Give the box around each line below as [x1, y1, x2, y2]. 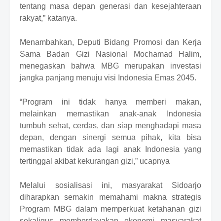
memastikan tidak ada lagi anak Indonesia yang [20, 145, 201, 153]
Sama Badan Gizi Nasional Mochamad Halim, [20, 49, 201, 58]
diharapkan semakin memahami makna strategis [20, 192, 201, 201]
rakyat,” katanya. [20, 13, 77, 22]
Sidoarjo [162, 181, 201, 189]
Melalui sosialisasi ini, [20, 181, 122, 189]
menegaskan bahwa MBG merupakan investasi [20, 61, 201, 70]
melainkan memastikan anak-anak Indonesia [20, 109, 201, 118]
